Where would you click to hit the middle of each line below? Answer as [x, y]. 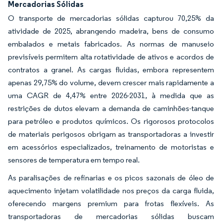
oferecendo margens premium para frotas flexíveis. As [111, 204]
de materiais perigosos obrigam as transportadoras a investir [111, 134]
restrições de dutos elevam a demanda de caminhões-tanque [111, 109]
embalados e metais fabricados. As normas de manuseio [111, 44]
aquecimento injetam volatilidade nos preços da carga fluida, [111, 191]
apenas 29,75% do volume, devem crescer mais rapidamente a [111, 83]
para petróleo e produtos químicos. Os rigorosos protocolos [111, 121]
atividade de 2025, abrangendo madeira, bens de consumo [111, 31]
